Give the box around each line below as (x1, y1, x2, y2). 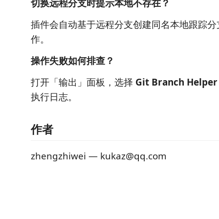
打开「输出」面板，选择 (31, 76, 135, 88)
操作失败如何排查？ (31, 54, 114, 67)
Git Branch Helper (135, 76, 218, 88)
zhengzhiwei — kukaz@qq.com (31, 149, 167, 162)
